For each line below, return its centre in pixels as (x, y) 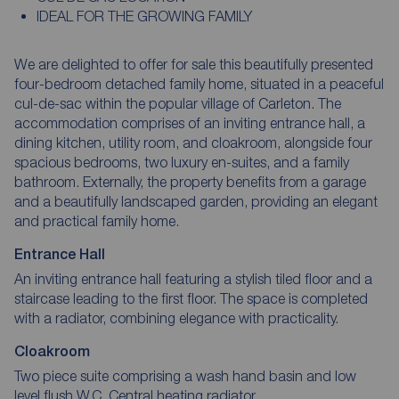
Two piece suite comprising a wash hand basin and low (185, 375)
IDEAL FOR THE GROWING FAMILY (144, 16)
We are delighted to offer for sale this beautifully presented (194, 64)
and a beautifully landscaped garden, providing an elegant (196, 201)
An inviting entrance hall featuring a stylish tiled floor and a (193, 278)
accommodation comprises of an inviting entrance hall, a (190, 122)
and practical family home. (97, 220)
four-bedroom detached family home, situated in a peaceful (199, 83)
